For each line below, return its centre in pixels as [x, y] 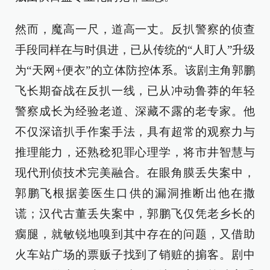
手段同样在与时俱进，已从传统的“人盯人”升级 [135, 50]
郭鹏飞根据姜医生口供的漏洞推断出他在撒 [135, 193]
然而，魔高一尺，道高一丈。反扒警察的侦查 [135, 29]
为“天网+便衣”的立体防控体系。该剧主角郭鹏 [135, 70]
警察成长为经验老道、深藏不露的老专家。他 [135, 111]
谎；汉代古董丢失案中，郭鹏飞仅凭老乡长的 [135, 214]
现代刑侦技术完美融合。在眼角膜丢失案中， [135, 173]
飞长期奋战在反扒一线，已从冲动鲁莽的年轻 [135, 91]
